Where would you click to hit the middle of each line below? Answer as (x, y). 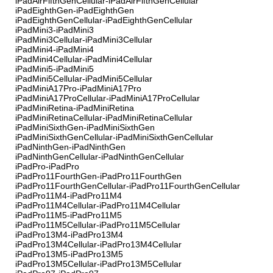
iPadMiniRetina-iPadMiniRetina (75, 108)
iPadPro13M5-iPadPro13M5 (69, 254)
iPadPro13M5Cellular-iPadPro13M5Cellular (98, 264)
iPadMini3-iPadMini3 (55, 30)
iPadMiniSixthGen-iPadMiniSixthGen (85, 128)
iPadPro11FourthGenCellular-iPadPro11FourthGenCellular (128, 186)
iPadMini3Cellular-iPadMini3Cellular (84, 40)
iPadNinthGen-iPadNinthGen (70, 147)
